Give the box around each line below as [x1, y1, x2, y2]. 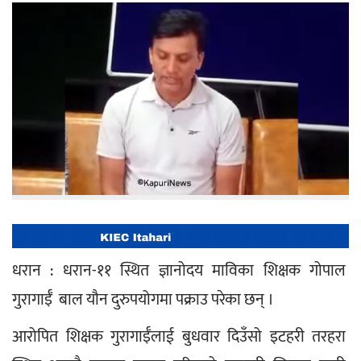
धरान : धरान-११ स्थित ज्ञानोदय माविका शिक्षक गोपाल [12, 256, 349, 284]
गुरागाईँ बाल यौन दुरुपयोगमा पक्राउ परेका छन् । [12, 285, 274, 313]
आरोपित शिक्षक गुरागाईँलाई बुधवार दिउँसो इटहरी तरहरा [12, 322, 349, 351]
